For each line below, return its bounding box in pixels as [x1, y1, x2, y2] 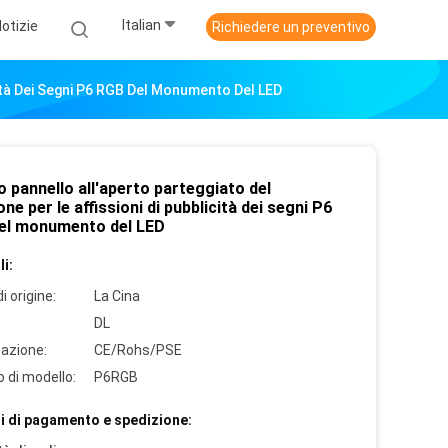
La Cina [94, 288, 140, 304]
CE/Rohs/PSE [94, 342, 182, 358]
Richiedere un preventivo [212, 19, 370, 35]
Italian [122, 17, 161, 34]
